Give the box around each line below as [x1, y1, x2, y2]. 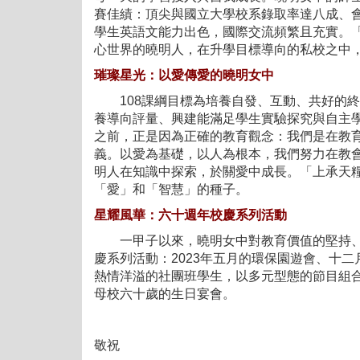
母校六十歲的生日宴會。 [94, 287, 235, 301]
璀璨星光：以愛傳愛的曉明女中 [94, 68, 274, 83]
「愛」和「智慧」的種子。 [94, 182, 248, 197]
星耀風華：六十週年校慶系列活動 [94, 208, 287, 223]
